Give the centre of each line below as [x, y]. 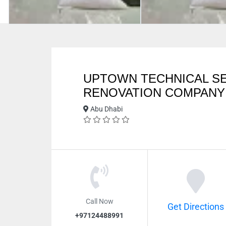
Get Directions [195, 207]
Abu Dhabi [106, 109]
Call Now [99, 201]
